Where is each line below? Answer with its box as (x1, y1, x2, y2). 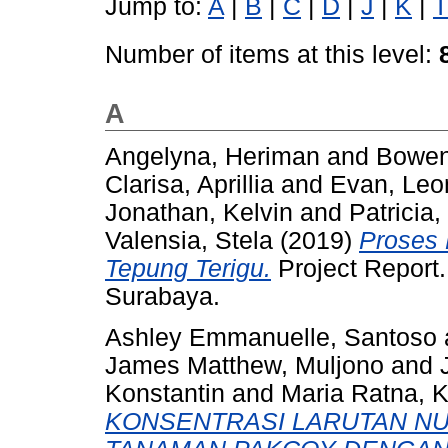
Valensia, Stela (105, 227, 273, 255)
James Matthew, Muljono (105, 352, 384, 380)
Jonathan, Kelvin (105, 199, 293, 227)
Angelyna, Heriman (105, 143, 320, 171)
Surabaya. (105, 283, 220, 311)
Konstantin (105, 380, 225, 408)
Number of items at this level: (105, 40, 439, 68)
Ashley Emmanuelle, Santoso (105, 324, 437, 352)
